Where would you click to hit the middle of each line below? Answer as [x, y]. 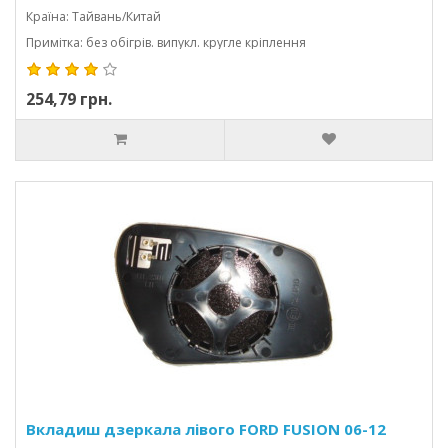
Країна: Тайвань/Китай [93, 16]
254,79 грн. [69, 99]
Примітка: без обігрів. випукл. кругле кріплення [166, 42]
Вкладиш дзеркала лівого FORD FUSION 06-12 [206, 429]
